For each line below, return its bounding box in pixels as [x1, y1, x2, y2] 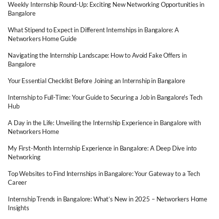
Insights [8, 204, 29, 212]
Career [8, 178, 27, 186]
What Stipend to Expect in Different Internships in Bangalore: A [8, 26, 179, 34]
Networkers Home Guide [8, 35, 77, 43]
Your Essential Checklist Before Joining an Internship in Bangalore [8, 77, 185, 85]
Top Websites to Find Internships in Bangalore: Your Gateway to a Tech [8, 170, 200, 177]
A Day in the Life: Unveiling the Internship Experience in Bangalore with [8, 119, 201, 127]
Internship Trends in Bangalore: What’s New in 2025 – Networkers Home [8, 195, 208, 203]
